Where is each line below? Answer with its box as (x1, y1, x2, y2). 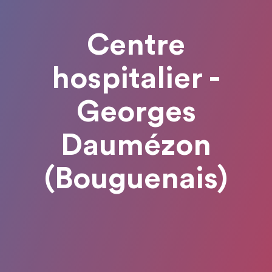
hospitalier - (52, 64, 220, 94)
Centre (87, 30, 185, 61)
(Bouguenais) (44, 164, 228, 194)
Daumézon (61, 131, 211, 161)
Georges (76, 97, 196, 127)
